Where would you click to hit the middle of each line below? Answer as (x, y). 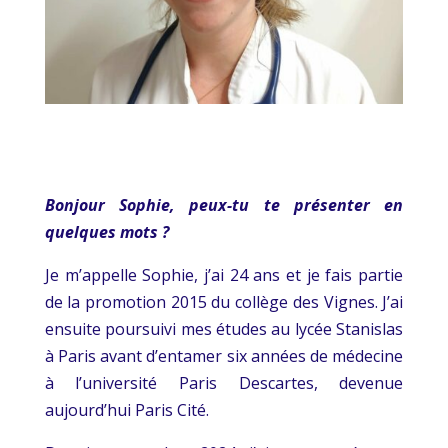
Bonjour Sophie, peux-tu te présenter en (224, 204)
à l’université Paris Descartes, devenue (224, 382)
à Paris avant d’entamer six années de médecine (224, 355)
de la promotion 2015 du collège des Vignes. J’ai (224, 301)
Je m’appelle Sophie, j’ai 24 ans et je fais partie (224, 274)
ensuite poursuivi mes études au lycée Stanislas (224, 328)
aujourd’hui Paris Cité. (126, 409)
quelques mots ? (106, 231)
